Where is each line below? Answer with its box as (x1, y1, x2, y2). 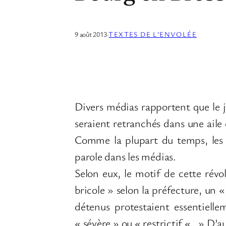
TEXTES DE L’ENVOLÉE (108, 29, 197, 39)
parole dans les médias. (75, 149, 176, 164)
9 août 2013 (75, 29, 107, 39)
